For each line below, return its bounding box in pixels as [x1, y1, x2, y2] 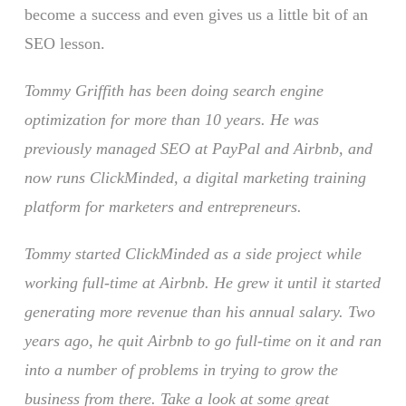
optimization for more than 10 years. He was [24, 110, 319, 129]
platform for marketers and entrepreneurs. [24, 197, 302, 216]
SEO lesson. [24, 34, 105, 53]
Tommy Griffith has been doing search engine [24, 81, 324, 100]
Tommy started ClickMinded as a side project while [24, 244, 362, 263]
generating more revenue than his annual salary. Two [24, 302, 375, 321]
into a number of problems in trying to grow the [24, 360, 338, 379]
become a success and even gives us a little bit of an [24, 5, 368, 24]
